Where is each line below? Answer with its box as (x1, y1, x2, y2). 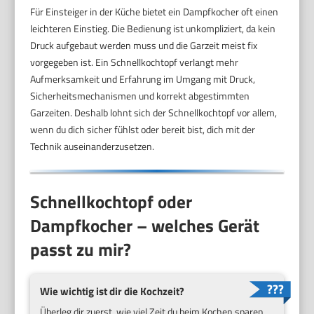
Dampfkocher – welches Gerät (30, 212, 260, 239)
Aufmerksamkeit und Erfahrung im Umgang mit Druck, (30, 71, 256, 87)
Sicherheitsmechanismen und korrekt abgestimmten (30, 88, 250, 104)
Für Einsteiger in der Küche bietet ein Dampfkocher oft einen (30, 4, 279, 20)
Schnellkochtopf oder (30, 188, 193, 215)
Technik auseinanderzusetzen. (30, 139, 155, 154)
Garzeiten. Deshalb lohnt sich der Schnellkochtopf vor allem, (30, 105, 278, 121)
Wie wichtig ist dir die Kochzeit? (40, 283, 185, 300)
